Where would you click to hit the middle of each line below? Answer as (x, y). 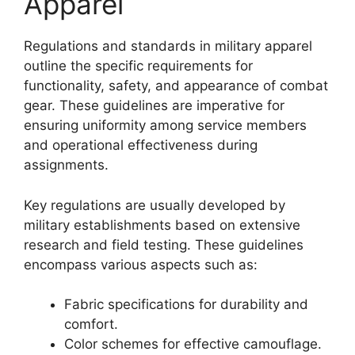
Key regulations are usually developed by (155, 205)
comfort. (91, 324)
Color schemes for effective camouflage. (193, 344)
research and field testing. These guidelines (164, 244)
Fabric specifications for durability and (186, 304)
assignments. (66, 165)
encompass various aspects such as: (141, 264)
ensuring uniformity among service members (165, 125)
